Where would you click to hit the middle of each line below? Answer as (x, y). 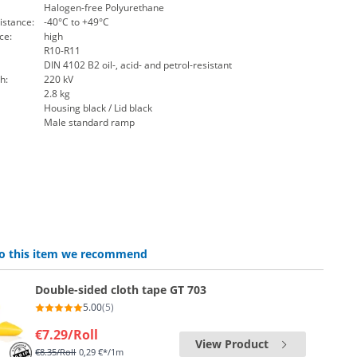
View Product (232, 344)
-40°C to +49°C (76, 22)
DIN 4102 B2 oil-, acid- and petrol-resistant (137, 65)
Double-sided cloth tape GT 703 (121, 290)
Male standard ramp (89, 122)
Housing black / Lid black (98, 108)
